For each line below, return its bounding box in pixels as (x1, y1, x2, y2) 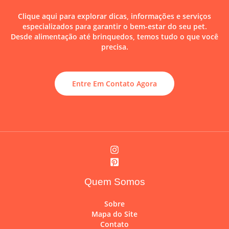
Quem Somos (84, 176, 145, 187)
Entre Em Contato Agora (72, 78, 157, 88)
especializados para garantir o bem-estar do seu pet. (22, 21, 207, 31)
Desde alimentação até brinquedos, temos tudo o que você (11, 31, 218, 41)
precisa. (101, 41, 128, 52)
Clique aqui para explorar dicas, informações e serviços (18, 11, 211, 21)
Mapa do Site (91, 209, 138, 219)
